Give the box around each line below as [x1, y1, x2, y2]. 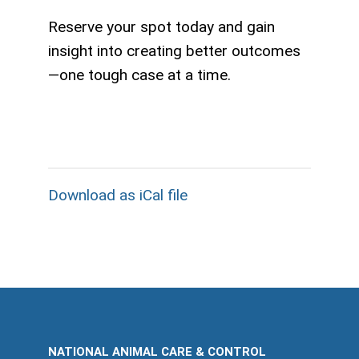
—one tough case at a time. [48, 65, 231, 84]
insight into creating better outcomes [48, 41, 301, 60]
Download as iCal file [48, 185, 188, 204]
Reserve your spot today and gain [48, 17, 275, 36]
